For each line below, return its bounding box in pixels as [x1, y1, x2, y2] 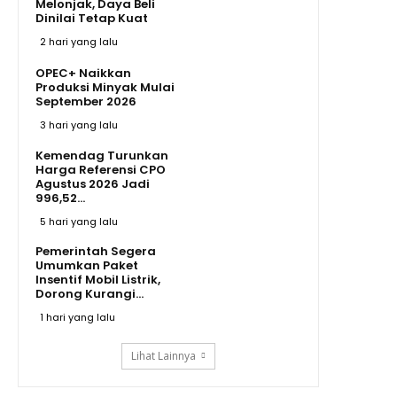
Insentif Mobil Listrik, [35, 270, 160, 288]
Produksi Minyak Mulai [35, 78, 175, 96]
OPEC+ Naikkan [35, 64, 131, 82]
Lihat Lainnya [131, 347, 196, 363]
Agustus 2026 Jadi [35, 175, 150, 192]
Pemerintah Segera [35, 242, 156, 260]
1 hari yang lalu [40, 309, 115, 324]
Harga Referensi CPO [35, 160, 166, 178]
